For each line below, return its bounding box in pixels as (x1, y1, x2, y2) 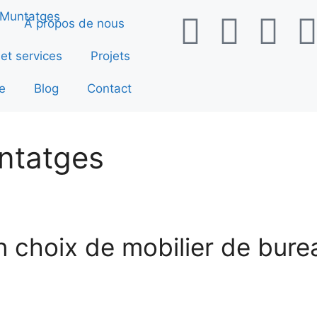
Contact (87, 81, 132, 96)
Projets (90, 49, 130, 63)
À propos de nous (24, 16, 125, 30)
